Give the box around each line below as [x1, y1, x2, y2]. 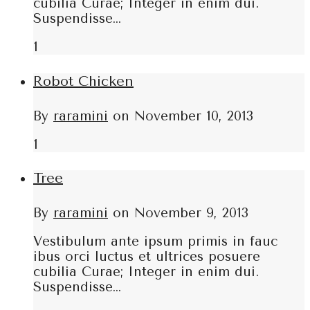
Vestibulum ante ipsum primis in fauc [33, 233, 277, 249]
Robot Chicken [33, 73, 134, 90]
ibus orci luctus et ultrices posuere [33, 248, 260, 264]
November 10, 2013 [134, 108, 253, 124]
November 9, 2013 [134, 205, 248, 221]
